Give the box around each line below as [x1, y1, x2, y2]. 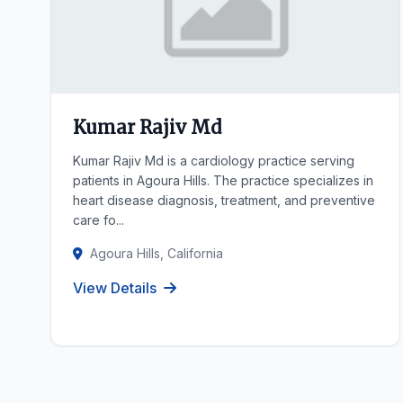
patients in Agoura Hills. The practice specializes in [73, 173, 373, 188]
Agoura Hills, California [90, 246, 223, 261]
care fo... [73, 212, 124, 228]
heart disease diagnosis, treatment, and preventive [73, 193, 375, 208]
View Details [73, 279, 157, 297]
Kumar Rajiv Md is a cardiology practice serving [73, 153, 354, 168]
